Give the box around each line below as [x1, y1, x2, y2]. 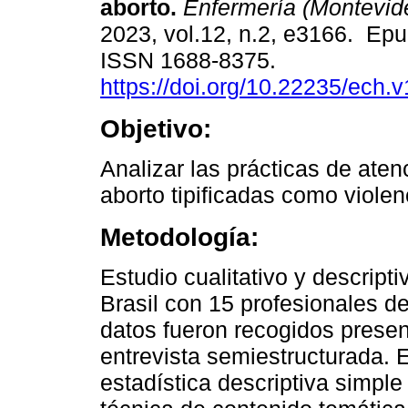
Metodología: [100, 222, 259, 252]
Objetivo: [100, 114, 211, 144]
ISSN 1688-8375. [100, 47, 282, 74]
